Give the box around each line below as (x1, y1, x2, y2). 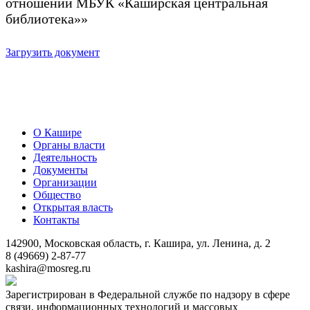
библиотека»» (6, 11, 88, 26)
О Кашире (33, 127, 82, 138)
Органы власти (33, 139, 105, 151)
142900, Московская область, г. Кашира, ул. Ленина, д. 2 (6, 237, 271, 249)
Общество (33, 189, 81, 201)
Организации (33, 176, 97, 188)
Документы (33, 164, 88, 176)
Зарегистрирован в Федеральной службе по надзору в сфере (6, 289, 290, 300)
